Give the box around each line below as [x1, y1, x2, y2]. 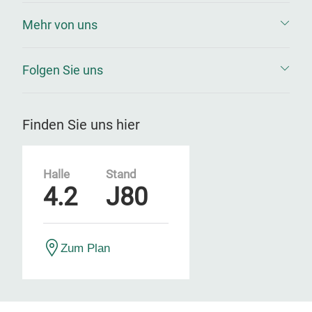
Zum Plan [61, 242, 110, 254]
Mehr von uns [22, 17, 97, 32]
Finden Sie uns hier [22, 116, 140, 133]
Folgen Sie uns [22, 63, 103, 77]
